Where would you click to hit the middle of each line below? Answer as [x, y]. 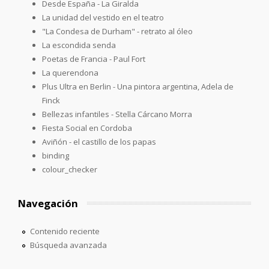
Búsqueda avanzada [68, 245]
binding [56, 155]
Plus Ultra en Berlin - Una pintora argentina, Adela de [138, 86]
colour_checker [70, 169]
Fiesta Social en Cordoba [87, 128]
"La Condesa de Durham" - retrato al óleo [117, 31]
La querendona [70, 72]
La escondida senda [79, 45]
